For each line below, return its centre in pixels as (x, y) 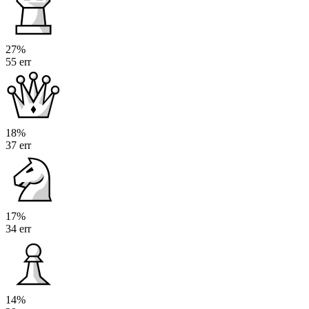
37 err (18, 146)
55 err (18, 62)
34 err (18, 229)
